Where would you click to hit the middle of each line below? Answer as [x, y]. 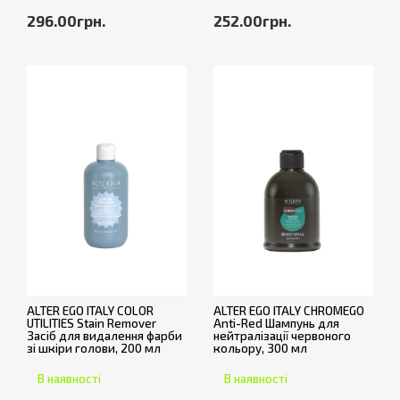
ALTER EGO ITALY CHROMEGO [289, 310]
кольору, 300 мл [260, 348]
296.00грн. [66, 20]
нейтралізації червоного [282, 335]
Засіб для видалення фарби [104, 335]
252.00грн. [252, 20]
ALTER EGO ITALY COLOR [90, 310]
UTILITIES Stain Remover [92, 323]
